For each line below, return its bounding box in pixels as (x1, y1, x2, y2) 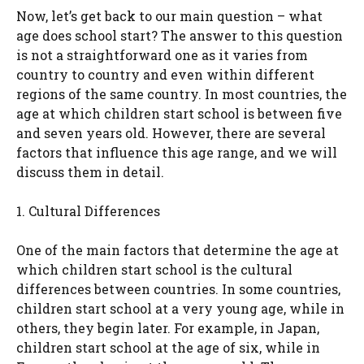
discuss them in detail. (16, 163, 164, 181)
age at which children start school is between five (16, 105, 342, 123)
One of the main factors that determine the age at (16, 241, 339, 259)
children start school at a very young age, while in (16, 300, 344, 318)
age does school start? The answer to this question (16, 27, 343, 45)
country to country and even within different (16, 66, 314, 84)
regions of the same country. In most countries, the (16, 85, 347, 103)
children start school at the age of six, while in (16, 339, 320, 357)
